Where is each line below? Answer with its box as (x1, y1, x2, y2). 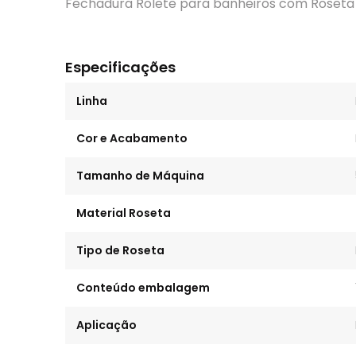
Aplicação (76, 317, 137, 333)
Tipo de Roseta (76, 242, 164, 258)
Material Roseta (76, 205, 171, 221)
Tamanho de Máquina (76, 168, 204, 184)
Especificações (65, 57, 176, 77)
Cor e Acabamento (76, 130, 188, 146)
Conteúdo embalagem (76, 280, 210, 296)
